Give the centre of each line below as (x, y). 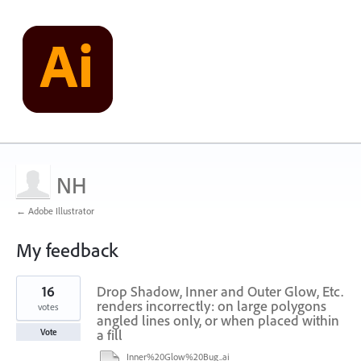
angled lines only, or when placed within (218, 320)
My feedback (67, 250)
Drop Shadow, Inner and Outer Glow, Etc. (220, 291)
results (30, 293)
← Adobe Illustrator (55, 211)
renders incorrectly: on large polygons (212, 306)
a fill (110, 335)
